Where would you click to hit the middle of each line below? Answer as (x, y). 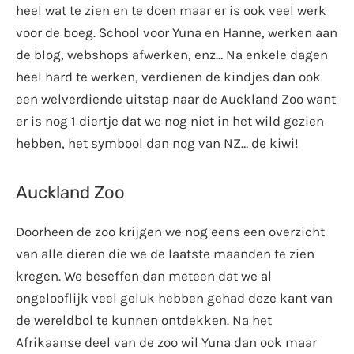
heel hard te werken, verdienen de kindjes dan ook (168, 77)
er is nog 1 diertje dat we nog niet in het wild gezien (170, 121)
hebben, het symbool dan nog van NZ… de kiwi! (157, 143)
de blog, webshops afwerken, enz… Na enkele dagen (172, 55)
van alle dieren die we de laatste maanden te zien (165, 253)
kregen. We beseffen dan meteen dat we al (144, 275)
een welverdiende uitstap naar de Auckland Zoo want (176, 99)
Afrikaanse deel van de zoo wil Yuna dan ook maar (166, 342)
